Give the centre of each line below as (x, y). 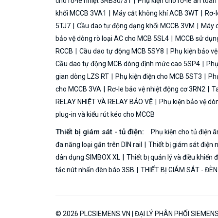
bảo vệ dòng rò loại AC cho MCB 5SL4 (113, 38)
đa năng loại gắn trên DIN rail (100, 144)
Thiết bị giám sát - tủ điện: (101, 132)
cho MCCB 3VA (79, 89)
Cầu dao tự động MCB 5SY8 (122, 51)
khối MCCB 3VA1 (82, 13)
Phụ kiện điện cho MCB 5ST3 (159, 76)
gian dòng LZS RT (83, 76)
